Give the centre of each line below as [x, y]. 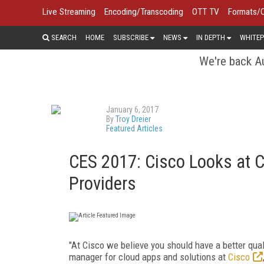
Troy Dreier [133, 119]
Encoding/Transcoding [144, 12]
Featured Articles [134, 128]
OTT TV [206, 12]
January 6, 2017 [132, 109]
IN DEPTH [211, 37]
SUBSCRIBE [131, 37]
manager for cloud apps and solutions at [148, 257]
